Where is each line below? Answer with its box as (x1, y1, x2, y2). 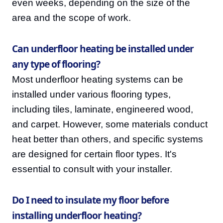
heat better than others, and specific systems (12, 134, 203, 145)
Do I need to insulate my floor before (12, 193, 169, 207)
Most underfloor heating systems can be (12, 74, 183, 85)
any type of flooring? (12, 57, 100, 71)
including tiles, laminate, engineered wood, (12, 104, 193, 115)
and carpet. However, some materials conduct (12, 119, 208, 130)
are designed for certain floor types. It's (12, 149, 177, 160)
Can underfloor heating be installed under (12, 42, 194, 56)
